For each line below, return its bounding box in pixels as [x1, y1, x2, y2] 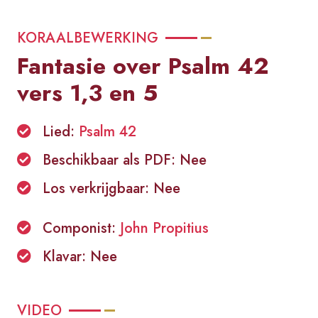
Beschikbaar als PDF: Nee [43, 150, 207, 171]
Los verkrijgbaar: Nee [43, 178, 180, 199]
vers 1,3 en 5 [17, 77, 158, 110]
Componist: [43, 218, 120, 239]
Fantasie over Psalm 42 [17, 50, 268, 83]
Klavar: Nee [43, 246, 117, 268]
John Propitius [120, 218, 209, 239]
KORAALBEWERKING [17, 28, 158, 49]
